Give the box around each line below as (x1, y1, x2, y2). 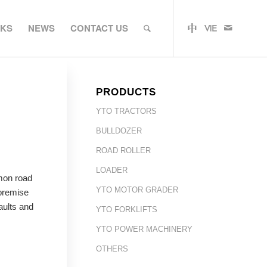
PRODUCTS (95, 86, 156, 97)
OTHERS (95, 244, 128, 253)
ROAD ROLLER (95, 146, 151, 155)
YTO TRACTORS (95, 107, 157, 116)
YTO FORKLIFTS (95, 205, 157, 214)
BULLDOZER (95, 126, 142, 135)
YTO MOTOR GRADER (95, 185, 178, 194)
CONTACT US (70, 21, 128, 35)
